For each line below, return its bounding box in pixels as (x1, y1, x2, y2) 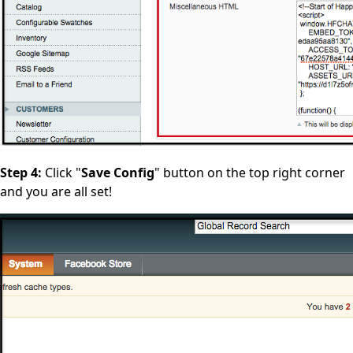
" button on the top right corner (154, 163, 345, 181)
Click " (42, 163, 81, 181)
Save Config (81, 163, 154, 181)
